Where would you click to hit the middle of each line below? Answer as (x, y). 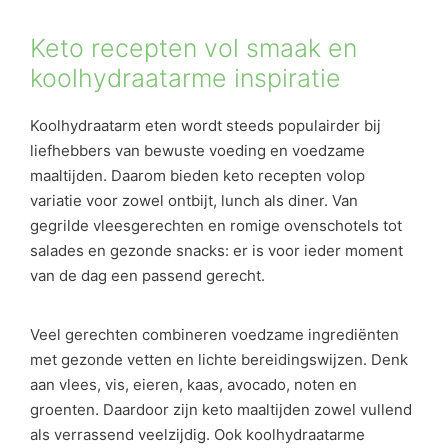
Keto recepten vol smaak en (193, 47)
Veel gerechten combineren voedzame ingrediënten (214, 335)
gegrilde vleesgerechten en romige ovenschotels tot (216, 225)
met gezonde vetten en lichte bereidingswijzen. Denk (219, 360)
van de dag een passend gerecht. (147, 275)
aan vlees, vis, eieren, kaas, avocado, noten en (193, 385)
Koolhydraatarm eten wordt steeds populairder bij (205, 125)
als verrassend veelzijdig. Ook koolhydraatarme (197, 435)
